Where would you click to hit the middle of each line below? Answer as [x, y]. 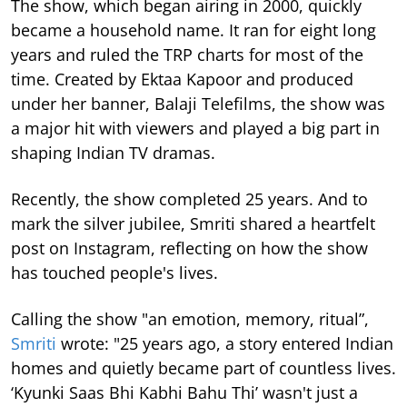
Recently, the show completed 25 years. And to [189, 199]
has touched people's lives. [114, 273]
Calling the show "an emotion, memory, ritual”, [190, 319]
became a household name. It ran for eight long [194, 30]
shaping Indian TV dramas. [113, 153]
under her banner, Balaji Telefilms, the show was [198, 104]
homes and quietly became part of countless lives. [203, 368]
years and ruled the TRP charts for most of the [187, 55]
